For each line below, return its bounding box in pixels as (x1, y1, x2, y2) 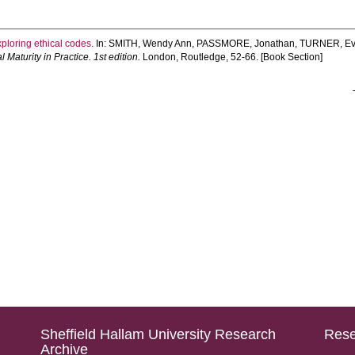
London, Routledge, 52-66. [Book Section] (140, 52, 323, 63)
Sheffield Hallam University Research (40, 326, 276, 342)
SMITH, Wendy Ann (109, 38, 193, 49)
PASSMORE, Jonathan (197, 38, 296, 49)
